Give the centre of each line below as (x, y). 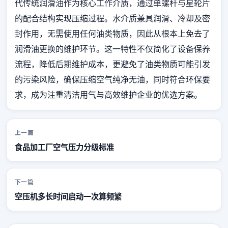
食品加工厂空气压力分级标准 (64, 146)
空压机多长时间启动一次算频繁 (68, 196)
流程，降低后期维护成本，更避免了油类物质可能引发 (112, 64)
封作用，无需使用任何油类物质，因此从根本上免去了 (112, 33)
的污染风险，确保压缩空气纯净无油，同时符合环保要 (112, 79)
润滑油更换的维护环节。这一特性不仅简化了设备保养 (112, 49)
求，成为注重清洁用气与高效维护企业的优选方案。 (108, 94)
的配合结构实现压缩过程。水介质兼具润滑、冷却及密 (112, 18)
